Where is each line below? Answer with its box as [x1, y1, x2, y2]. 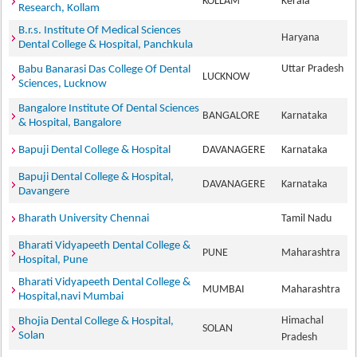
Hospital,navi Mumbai [18, 291, 124, 303]
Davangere [18, 186, 70, 198]
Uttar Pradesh [281, 63, 344, 75]
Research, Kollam [18, 2, 100, 14]
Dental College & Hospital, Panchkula [18, 39, 194, 51]
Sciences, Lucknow [18, 78, 108, 90]
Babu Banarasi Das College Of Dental [18, 64, 191, 76]
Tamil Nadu [281, 213, 337, 225]
